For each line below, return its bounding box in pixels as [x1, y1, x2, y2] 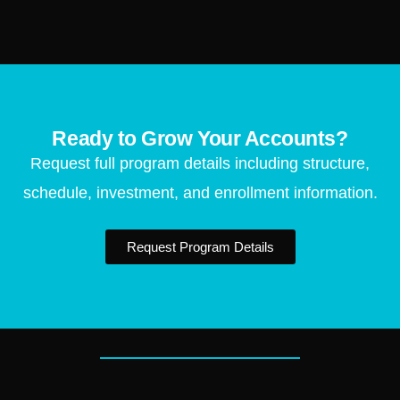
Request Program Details [126, 239, 274, 255]
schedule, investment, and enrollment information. [22, 184, 378, 203]
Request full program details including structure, [30, 154, 370, 173]
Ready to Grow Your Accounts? [52, 127, 348, 151]
